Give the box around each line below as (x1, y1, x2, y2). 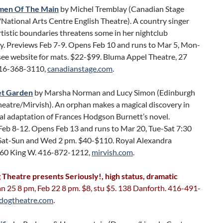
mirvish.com (92, 147, 133, 157)
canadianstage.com (47, 64, 112, 73)
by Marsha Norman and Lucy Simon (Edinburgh (34, 88, 195, 97)
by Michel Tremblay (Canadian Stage (59, 4, 184, 13)
